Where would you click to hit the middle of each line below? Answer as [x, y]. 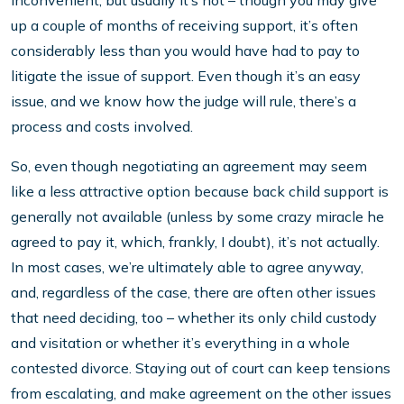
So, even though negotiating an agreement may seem [189, 166]
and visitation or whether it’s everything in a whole [180, 343]
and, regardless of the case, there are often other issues [193, 293]
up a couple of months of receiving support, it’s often [184, 26]
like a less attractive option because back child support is [200, 192]
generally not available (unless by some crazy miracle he [197, 217]
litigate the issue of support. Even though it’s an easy [186, 76]
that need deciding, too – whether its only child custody [194, 318]
